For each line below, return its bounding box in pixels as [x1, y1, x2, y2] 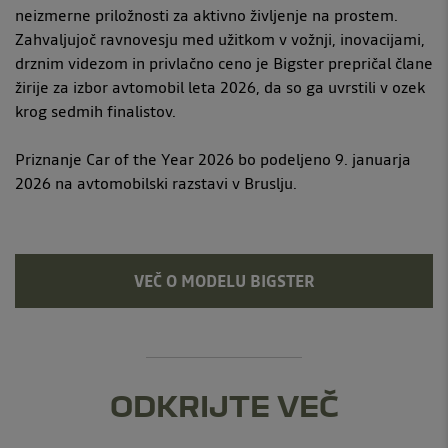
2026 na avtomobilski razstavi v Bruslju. [15, 171, 297, 194]
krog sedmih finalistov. [15, 99, 176, 122]
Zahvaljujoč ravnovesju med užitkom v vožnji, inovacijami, [15, 27, 425, 50]
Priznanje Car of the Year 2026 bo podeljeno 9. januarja [15, 147, 411, 170]
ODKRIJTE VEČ [109, 387, 339, 422]
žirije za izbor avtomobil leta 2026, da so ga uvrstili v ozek [15, 75, 425, 98]
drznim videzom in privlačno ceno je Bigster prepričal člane [15, 51, 433, 74]
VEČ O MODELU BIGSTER [133, 269, 315, 292]
